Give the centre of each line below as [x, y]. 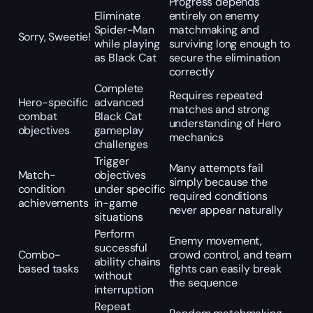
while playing [127, 43]
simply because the [218, 182]
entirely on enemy [214, 15]
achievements [53, 203]
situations [118, 217]
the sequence [203, 282]
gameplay [119, 130]
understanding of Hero [225, 123]
